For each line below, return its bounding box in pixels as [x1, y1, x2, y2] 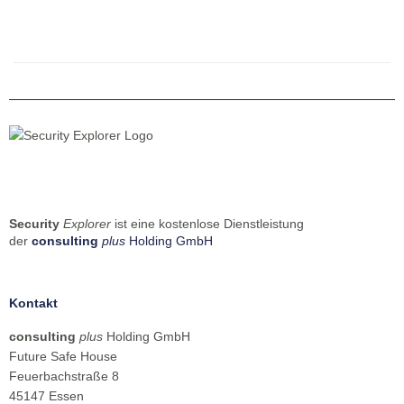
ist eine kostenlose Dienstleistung [111, 216, 304, 232]
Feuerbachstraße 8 [9, 369, 119, 384]
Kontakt [9, 296, 58, 311]
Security [9, 216, 60, 232]
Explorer [63, 216, 111, 232]
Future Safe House [9, 349, 117, 364]
